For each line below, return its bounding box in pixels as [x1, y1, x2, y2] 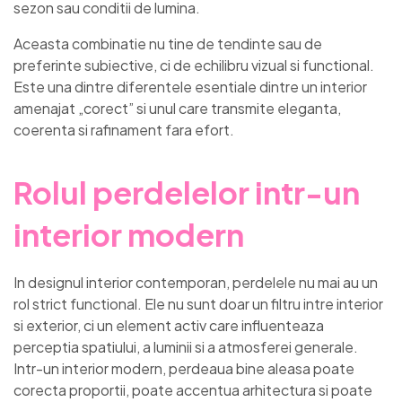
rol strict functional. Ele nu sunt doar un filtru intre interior [13, 294, 383, 314]
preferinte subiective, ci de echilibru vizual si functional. [13, 55, 374, 74]
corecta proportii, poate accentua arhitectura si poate [13, 380, 372, 400]
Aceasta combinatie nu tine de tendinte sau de [13, 33, 322, 53]
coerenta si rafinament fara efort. [13, 119, 234, 139]
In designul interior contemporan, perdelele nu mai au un [13, 273, 378, 293]
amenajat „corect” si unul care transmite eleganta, [13, 98, 341, 118]
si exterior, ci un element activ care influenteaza [13, 316, 324, 336]
